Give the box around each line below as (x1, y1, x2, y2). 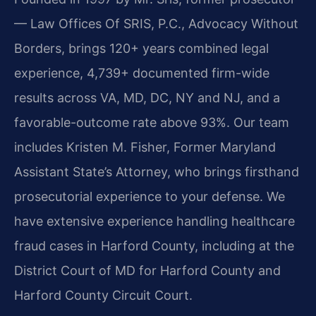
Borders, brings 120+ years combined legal (14, 40, 269, 56)
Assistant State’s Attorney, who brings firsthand (14, 164, 299, 179)
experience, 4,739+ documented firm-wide (14, 65, 269, 80)
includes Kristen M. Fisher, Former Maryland (14, 139, 276, 154)
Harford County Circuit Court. (14, 287, 193, 303)
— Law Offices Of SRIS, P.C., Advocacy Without (14, 16, 298, 31)
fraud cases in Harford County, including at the (14, 238, 294, 253)
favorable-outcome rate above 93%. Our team (14, 114, 289, 130)
